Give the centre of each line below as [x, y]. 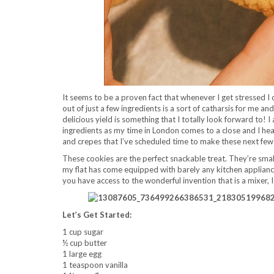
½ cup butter [85, 243]
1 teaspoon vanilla [95, 265]
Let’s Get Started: [97, 215]
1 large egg [82, 254]
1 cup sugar [83, 232]
